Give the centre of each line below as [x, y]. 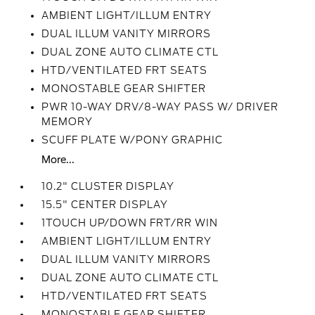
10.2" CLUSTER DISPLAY [108, 186]
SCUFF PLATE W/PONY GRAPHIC [133, 140]
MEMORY [67, 122]
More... [58, 160]
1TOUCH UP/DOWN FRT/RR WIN [130, 223]
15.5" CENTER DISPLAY [105, 205]
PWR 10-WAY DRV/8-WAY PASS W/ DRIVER [160, 107]
